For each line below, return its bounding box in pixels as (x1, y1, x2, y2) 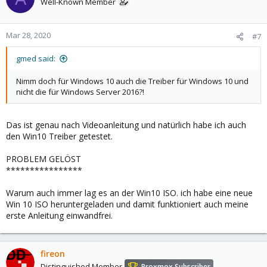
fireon (41, 248, 65, 259)
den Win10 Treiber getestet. (6, 131, 113, 142)
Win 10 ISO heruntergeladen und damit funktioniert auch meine (6, 198, 249, 210)
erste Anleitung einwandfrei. (6, 210, 113, 221)
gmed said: (16, 53, 55, 64)
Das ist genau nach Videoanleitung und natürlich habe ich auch (6, 119, 246, 131)
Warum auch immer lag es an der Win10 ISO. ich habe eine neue (6, 187, 253, 198)
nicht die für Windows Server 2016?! (16, 86, 144, 97)
